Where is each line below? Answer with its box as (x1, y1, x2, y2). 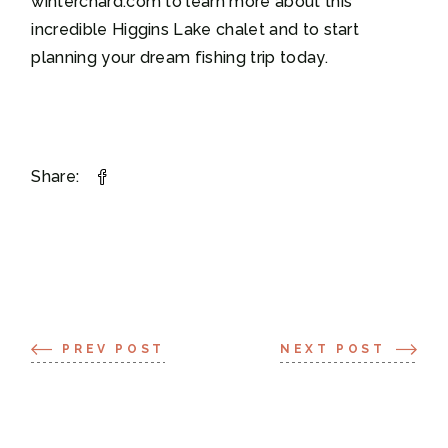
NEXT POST (280, 342, 386, 356)
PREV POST (62, 342, 165, 356)
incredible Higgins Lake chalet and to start (31, 20, 360, 39)
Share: (31, 167, 80, 186)
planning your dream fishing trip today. (31, 48, 328, 67)
